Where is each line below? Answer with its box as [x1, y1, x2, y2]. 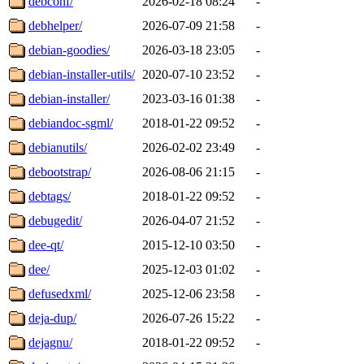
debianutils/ [28, 140, 87, 154]
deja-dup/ [28, 310, 76, 325]
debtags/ [28, 188, 71, 203]
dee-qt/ [28, 237, 63, 252]
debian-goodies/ [28, 42, 110, 57]
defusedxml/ [28, 286, 91, 301]
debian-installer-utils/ [28, 67, 135, 81]
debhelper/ [28, 18, 82, 32]
